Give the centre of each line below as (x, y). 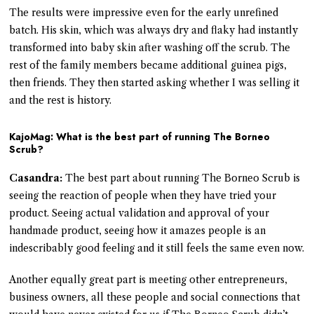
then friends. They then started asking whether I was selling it (155, 82)
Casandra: (36, 178)
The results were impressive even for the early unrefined (144, 12)
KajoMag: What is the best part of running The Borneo (140, 136)
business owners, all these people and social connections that (155, 297)
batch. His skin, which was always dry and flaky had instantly (154, 30)
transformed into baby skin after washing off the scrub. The (150, 47)
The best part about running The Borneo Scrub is (182, 178)
